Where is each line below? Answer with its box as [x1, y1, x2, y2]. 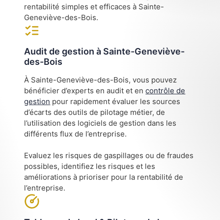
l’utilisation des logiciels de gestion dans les [24, 118, 177, 128]
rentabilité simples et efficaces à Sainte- [24, 1, 165, 11]
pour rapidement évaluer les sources [50, 96, 181, 106]
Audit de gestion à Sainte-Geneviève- [24, 46, 185, 56]
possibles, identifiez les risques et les [24, 162, 156, 171]
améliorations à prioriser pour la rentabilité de [24, 172, 184, 182]
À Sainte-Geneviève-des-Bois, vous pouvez [24, 75, 177, 84]
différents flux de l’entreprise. [24, 129, 127, 138]
